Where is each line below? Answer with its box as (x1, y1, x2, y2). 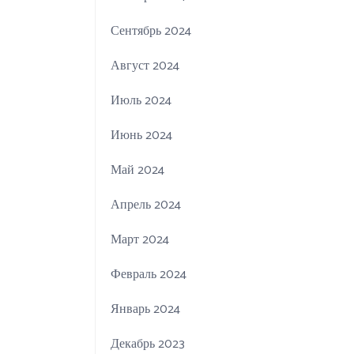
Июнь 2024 (111, 125, 173, 147)
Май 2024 (111, 160, 165, 182)
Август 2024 (111, 55, 180, 77)
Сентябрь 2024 (111, 21, 192, 43)
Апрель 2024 (111, 194, 182, 217)
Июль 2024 (111, 90, 172, 112)
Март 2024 (111, 229, 170, 251)
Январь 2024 (111, 299, 181, 321)
